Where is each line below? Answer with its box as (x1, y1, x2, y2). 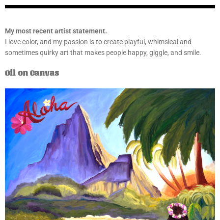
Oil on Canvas (5, 68, 61, 77)
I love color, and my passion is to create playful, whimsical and (5, 37, 192, 46)
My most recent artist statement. (5, 27, 109, 35)
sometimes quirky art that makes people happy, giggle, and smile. (5, 48, 201, 56)
